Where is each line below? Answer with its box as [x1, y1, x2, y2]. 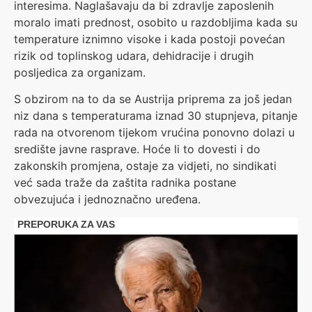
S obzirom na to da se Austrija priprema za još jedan [14, 91, 292, 106]
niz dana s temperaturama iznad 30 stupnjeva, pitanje [14, 108, 297, 123]
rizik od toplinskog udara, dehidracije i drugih [14, 48, 253, 63]
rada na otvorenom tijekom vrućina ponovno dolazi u [14, 125, 295, 139]
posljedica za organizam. [14, 65, 146, 79]
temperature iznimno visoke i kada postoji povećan [14, 31, 285, 46]
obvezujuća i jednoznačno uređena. [14, 192, 201, 206]
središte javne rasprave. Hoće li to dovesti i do [14, 141, 260, 156]
